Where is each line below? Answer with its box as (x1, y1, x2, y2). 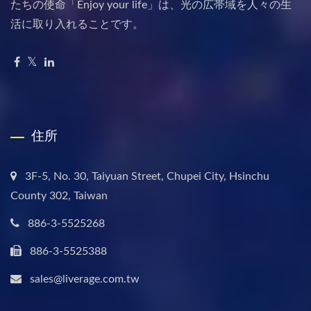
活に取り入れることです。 (10, 19, 144, 31)
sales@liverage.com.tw (30, 274, 140, 285)
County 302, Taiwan (10, 190, 108, 202)
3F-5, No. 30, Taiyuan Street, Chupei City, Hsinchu (25, 171, 269, 183)
